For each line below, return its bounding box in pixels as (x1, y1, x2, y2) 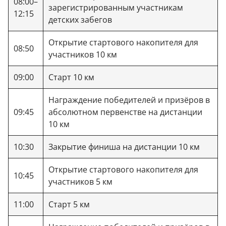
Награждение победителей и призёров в (48, 94, 210, 105)
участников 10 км (48, 48, 117, 60)
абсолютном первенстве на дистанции (48, 106, 202, 118)
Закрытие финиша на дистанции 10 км (48, 141, 200, 152)
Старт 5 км (48, 198, 90, 210)
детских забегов (48, 14, 112, 25)
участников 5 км (48, 176, 112, 187)
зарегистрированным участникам (48, 2, 183, 13)
